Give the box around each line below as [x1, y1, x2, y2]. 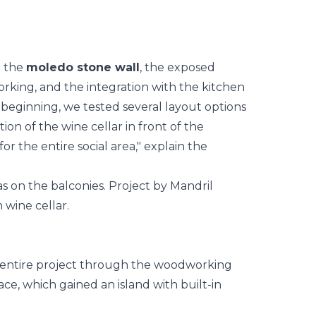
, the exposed [140, 61, 215, 74]
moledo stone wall [26, 61, 140, 74]
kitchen [202, 80, 245, 94]
